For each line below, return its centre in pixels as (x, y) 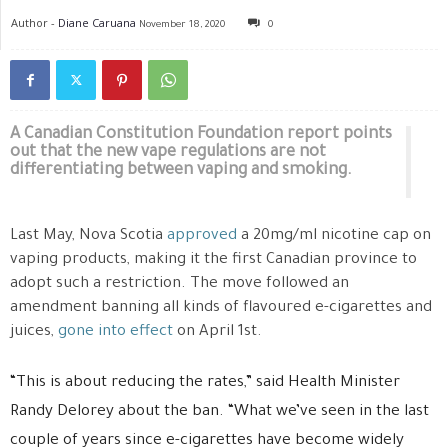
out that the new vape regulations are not (168, 153)
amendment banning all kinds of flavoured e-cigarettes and (221, 308)
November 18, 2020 (182, 25)
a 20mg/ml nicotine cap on (334, 236)
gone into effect (115, 332)
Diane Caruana (97, 22)
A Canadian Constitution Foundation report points (201, 135)
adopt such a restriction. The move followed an (179, 284)
